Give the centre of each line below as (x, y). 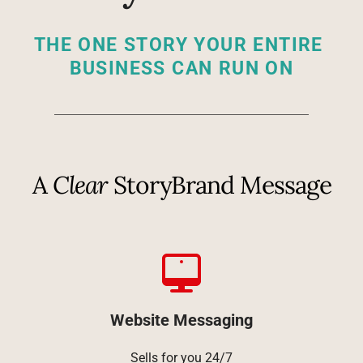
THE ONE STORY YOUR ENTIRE (178, 45)
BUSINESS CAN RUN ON (181, 69)
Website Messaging (181, 320)
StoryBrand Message (219, 185)
